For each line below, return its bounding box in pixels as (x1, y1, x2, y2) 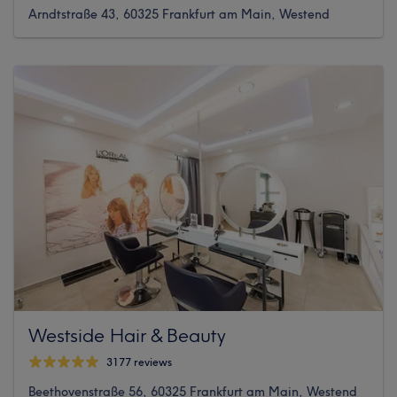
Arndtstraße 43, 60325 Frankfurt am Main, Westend (28, 5, 330, 22)
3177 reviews (106, 355, 172, 370)
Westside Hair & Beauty (28, 323, 226, 346)
